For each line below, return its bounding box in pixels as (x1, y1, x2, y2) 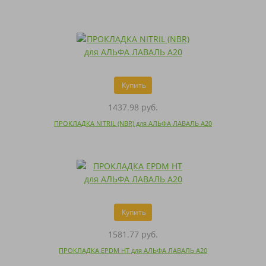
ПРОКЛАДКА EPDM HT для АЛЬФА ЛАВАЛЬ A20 (59, 246, 207, 255)
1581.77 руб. (108, 229, 158, 240)
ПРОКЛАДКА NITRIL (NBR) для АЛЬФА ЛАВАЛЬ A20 (54, 119, 212, 128)
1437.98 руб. (108, 102, 158, 113)
